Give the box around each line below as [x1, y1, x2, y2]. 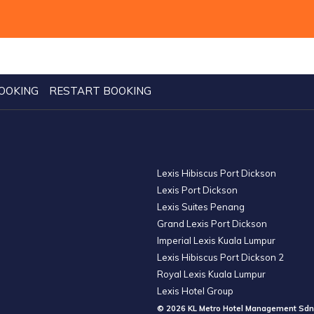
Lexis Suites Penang [157, 201, 245, 212]
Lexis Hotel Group [157, 285, 233, 296]
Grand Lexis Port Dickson [157, 218, 267, 229]
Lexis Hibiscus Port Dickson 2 [157, 252, 284, 263]
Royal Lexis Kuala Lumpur [157, 268, 266, 280]
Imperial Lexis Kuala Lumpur [157, 235, 275, 246]
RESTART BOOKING [49, 84, 151, 97]
